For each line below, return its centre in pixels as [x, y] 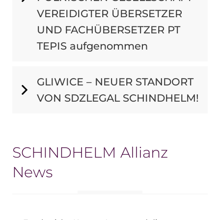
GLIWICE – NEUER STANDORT [115, 82]
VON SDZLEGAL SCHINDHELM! [118, 98]
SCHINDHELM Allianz [90, 152]
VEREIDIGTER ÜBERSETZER [110, 13]
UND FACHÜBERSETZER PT [109, 29]
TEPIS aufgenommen [92, 46]
